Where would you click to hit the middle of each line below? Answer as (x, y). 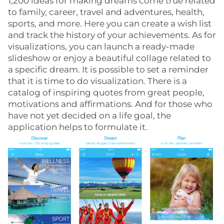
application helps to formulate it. (78, 127)
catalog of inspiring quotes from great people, (106, 93)
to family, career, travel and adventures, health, (106, 12)
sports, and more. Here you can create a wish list (110, 24)
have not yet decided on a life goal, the (89, 116)
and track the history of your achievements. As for (112, 35)
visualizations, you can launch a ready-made (101, 47)
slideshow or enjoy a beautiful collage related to (109, 58)
